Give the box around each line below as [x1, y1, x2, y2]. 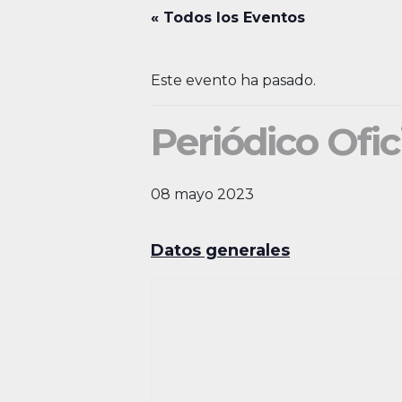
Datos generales [151, 240, 290, 260]
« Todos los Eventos [151, 9, 305, 26]
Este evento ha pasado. [151, 72, 316, 89]
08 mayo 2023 [151, 186, 254, 203]
